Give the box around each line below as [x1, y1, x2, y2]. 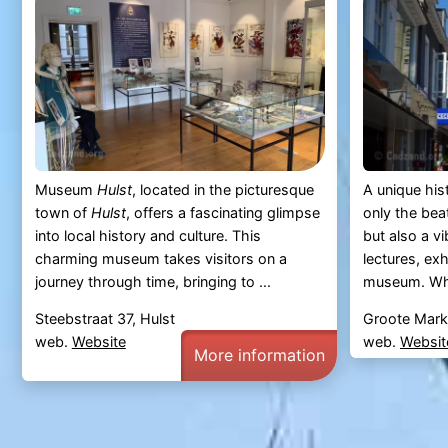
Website [71, 332, 126, 350]
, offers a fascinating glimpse [125, 203, 320, 221]
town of [34, 203, 91, 221]
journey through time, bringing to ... [34, 272, 271, 290]
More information [193, 344, 325, 365]
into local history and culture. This [34, 226, 261, 244]
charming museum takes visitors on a [34, 249, 287, 267]
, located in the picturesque [131, 180, 314, 198]
